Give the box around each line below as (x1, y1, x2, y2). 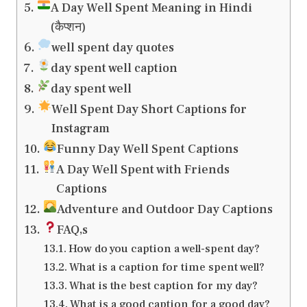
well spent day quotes (51, 40, 175, 56)
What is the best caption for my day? (69, 278, 258, 293)
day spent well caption (51, 60, 178, 77)
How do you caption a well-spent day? (68, 241, 260, 256)
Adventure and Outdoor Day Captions (57, 201, 273, 218)
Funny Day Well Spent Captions (57, 141, 239, 158)
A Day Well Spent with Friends (56, 162, 230, 178)
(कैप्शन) (51, 19, 86, 36)
